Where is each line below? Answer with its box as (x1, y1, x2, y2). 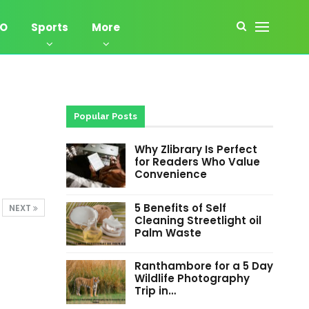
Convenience (134, 167, 207, 181)
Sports (31, 20, 68, 34)
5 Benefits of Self (134, 200, 226, 215)
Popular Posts (73, 111, 137, 121)
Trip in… (134, 283, 176, 299)
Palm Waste (134, 225, 201, 240)
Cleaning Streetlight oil (134, 212, 261, 228)
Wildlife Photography (134, 271, 250, 286)
